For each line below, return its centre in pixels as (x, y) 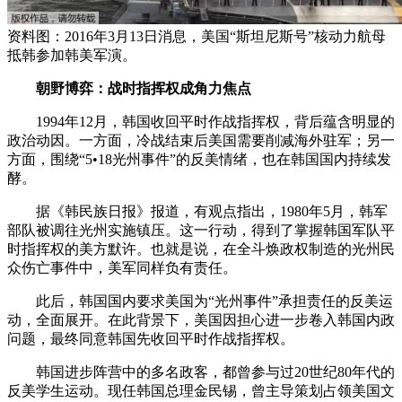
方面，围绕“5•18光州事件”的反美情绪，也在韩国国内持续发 (199, 160)
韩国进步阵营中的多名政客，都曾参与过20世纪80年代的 (201, 372)
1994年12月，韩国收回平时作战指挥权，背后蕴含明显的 (201, 122)
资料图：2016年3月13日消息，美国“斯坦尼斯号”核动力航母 (197, 37)
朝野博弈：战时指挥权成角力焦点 (136, 89)
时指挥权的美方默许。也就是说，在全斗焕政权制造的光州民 (201, 249)
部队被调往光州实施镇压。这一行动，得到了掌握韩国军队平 (201, 231)
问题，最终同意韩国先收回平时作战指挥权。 (151, 339)
